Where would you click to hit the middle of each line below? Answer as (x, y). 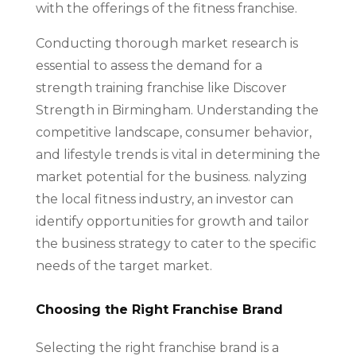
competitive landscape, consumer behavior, (173, 132)
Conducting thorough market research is (166, 43)
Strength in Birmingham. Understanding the (177, 110)
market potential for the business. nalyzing (171, 177)
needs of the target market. (124, 266)
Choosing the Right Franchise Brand (159, 310)
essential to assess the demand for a (149, 66)
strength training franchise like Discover (161, 88)
